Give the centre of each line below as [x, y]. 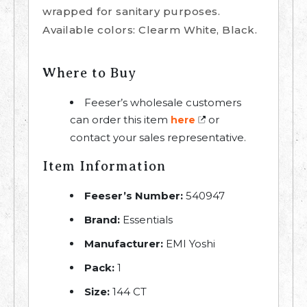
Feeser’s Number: [134, 196]
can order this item [120, 120]
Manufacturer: [124, 244]
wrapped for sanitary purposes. [131, 12]
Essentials [146, 220]
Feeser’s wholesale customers [163, 103]
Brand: [102, 220]
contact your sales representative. [158, 138]
